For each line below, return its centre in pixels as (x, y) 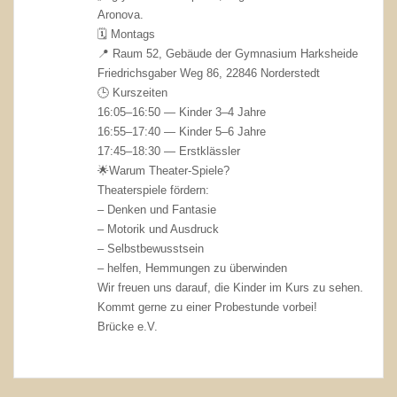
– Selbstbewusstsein (151, 248)
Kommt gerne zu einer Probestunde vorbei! (208, 307)
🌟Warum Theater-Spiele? (164, 170)
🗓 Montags (127, 34)
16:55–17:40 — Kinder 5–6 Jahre (182, 131)
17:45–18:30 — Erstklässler (169, 151)
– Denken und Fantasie (157, 209)
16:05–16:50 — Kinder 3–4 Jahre (182, 112)
